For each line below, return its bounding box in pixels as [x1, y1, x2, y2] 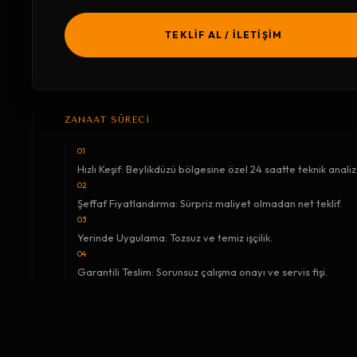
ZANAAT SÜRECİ [65, 115, 151, 125]
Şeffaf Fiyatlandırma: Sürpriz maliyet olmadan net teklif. [77, 197, 342, 210]
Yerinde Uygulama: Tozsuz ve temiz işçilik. [77, 231, 273, 244]
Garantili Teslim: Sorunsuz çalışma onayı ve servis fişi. [77, 265, 328, 278]
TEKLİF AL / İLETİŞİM [165, 29, 283, 41]
